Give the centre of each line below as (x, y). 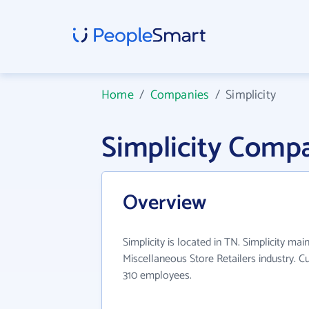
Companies (180, 95)
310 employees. (157, 276)
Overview (165, 203)
